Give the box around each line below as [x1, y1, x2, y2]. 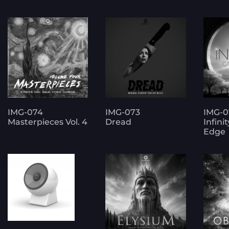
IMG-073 [105, 107, 141, 118]
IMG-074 [8, 107, 43, 118]
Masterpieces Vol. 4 [8, 117, 87, 127]
